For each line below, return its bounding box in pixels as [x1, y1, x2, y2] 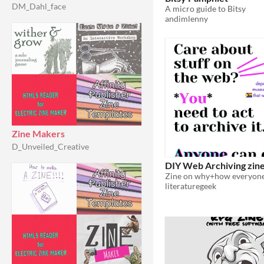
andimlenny [165, 14, 208, 24]
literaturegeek [165, 180, 216, 191]
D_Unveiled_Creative [12, 141, 89, 151]
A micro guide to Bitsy [165, 4, 246, 14]
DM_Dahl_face [12, 1, 66, 11]
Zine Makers [12, 128, 65, 139]
